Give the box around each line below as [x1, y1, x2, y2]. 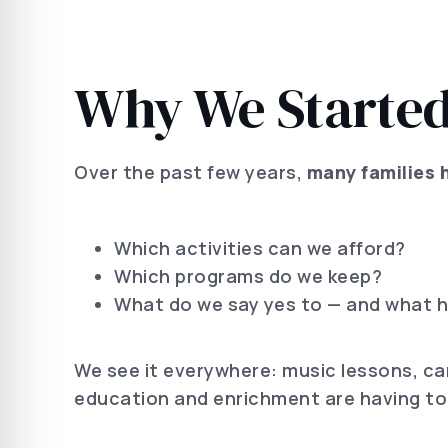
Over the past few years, [74, 160, 307, 184]
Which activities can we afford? [114, 236, 406, 260]
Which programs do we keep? [114, 264, 382, 288]
